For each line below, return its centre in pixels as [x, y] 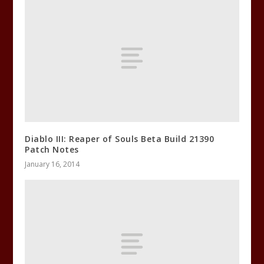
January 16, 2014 [52, 164]
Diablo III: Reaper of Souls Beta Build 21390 [120, 139]
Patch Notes [52, 150]
